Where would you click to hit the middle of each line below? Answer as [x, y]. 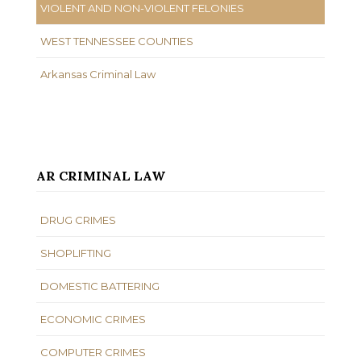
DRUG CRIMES [78, 220]
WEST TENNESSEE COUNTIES [117, 41]
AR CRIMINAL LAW [101, 175]
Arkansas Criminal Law [98, 74]
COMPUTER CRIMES [93, 352]
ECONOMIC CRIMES [93, 319]
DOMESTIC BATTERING [100, 286]
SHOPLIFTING [76, 253]
